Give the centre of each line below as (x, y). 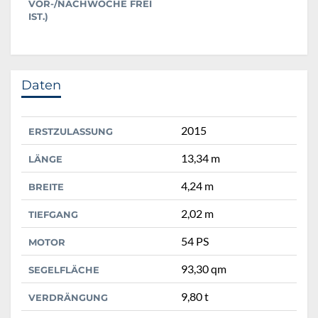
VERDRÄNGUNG (68, 297)
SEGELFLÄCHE (64, 269)
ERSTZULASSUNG (71, 131)
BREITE (46, 186)
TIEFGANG (53, 214)
